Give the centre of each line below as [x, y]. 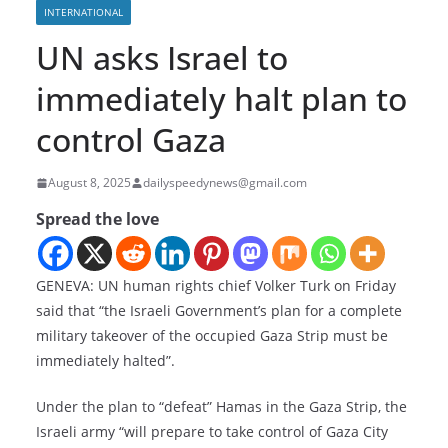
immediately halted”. [105, 361]
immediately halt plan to [221, 99]
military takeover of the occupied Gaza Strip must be [212, 336]
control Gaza [131, 140]
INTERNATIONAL [83, 12]
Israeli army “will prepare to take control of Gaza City [212, 432]
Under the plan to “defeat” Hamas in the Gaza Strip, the [221, 407]
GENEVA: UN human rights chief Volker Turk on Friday [216, 286]
